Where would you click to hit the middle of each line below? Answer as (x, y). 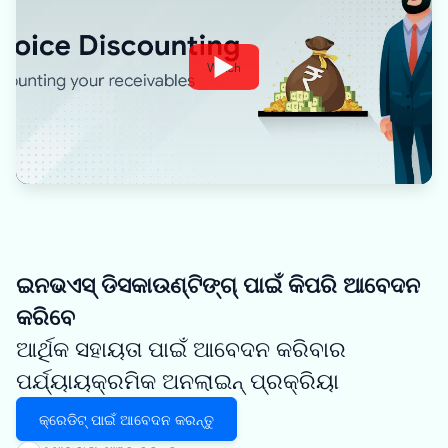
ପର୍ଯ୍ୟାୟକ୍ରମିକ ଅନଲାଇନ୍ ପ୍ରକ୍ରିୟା (177, 380)
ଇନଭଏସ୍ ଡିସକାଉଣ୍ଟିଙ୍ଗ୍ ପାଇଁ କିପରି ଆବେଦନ (218, 284)
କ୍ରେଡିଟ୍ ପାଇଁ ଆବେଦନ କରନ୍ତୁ (126, 419)
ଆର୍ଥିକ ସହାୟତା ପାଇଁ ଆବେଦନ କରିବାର (181, 348)
